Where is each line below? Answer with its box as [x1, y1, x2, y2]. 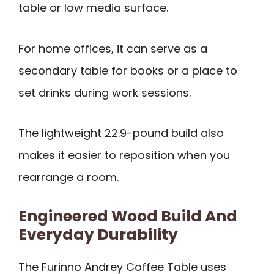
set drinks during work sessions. [18, 84, 191, 100]
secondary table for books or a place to [18, 62, 237, 78]
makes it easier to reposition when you [18, 147, 230, 163]
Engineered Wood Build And [18, 205, 237, 227]
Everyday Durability [18, 223, 178, 245]
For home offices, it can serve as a [18, 40, 207, 56]
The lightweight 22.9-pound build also [18, 125, 224, 141]
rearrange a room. [18, 169, 119, 185]
